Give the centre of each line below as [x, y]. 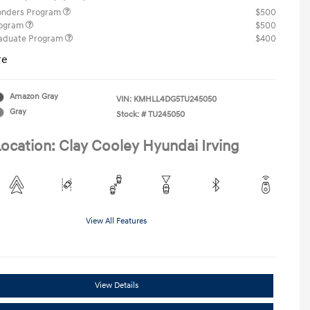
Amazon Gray [34, 97]
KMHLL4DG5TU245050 [175, 99]
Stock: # [131, 115]
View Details [116, 285]
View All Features [116, 221]
